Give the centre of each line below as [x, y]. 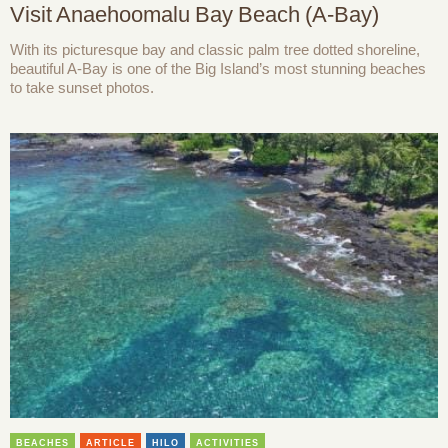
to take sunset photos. [82, 88]
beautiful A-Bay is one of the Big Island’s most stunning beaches [218, 69]
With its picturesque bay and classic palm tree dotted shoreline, [215, 50]
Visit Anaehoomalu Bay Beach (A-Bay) [194, 15]
